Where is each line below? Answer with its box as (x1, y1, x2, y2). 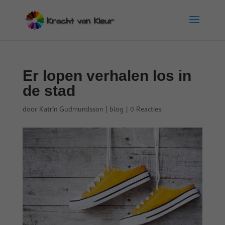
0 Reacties (130, 104, 161, 116)
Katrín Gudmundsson (39, 104, 103, 116)
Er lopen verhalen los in (22, 67, 191, 84)
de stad (22, 82, 75, 99)
